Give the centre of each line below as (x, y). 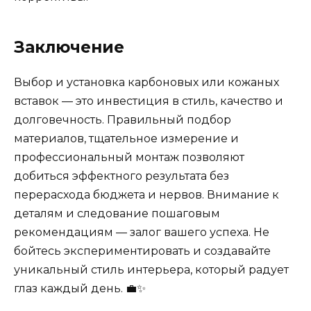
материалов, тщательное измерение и (126, 139)
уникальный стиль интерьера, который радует (151, 270)
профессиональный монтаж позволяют (129, 158)
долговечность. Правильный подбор (123, 120)
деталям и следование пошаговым (117, 214)
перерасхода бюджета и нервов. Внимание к (146, 195)
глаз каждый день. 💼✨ (80, 289)
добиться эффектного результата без (121, 176)
